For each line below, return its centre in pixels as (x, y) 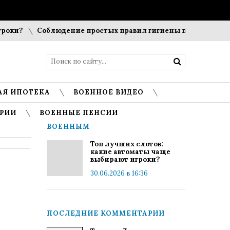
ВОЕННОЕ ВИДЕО (109, 92)
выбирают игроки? (125, 159)
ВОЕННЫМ (68, 127)
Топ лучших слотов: (127, 144)
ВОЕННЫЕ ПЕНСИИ (79, 113)
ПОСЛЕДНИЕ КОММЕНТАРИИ (106, 213)
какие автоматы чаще (130, 152)
